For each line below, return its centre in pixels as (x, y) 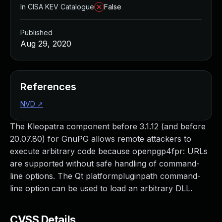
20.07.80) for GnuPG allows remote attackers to (101, 139)
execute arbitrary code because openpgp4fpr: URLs (109, 151)
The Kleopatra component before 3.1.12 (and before (108, 126)
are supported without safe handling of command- (105, 164)
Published (36, 32)
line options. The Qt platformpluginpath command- (105, 176)
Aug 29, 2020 (46, 44)
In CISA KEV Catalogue (57, 7)
